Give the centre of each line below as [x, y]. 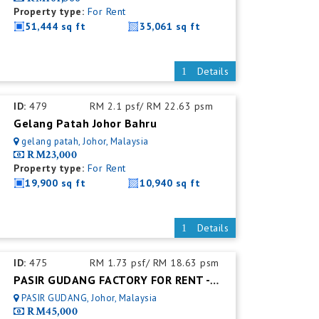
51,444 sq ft [56, 26]
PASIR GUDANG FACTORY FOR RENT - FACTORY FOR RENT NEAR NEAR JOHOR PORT [214, 281]
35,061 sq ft [170, 26]
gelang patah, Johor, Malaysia [85, 141]
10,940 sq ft [170, 183]
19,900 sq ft [56, 183]
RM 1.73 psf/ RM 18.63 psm [155, 263]
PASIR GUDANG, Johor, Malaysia [89, 298]
